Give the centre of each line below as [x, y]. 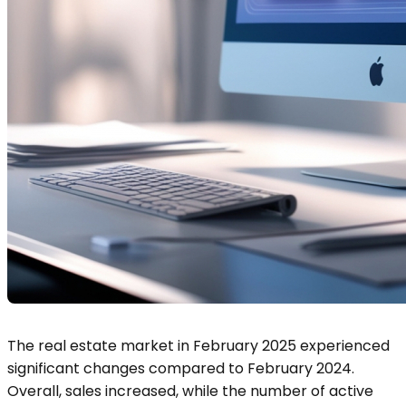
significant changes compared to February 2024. [181, 368]
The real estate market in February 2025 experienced [198, 346]
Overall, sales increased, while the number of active [190, 391]
